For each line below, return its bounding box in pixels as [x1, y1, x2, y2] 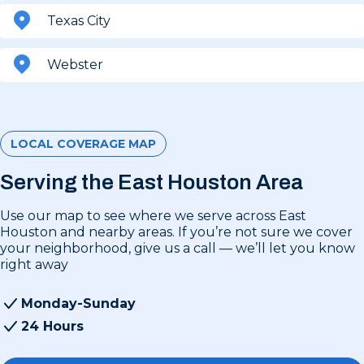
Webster [47, 56, 103, 72]
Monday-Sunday [21, 295, 136, 311]
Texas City [47, 12, 110, 28]
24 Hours [21, 318, 84, 334]
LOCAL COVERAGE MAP [11, 136, 156, 151]
